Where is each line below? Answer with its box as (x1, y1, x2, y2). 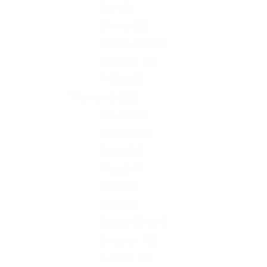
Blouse (100, 108, 133, 123)
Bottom (100, 126, 135, 141)
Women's (70, 90, 116, 105)
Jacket (100, 179, 128, 194)
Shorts (100, 18, 131, 33)
